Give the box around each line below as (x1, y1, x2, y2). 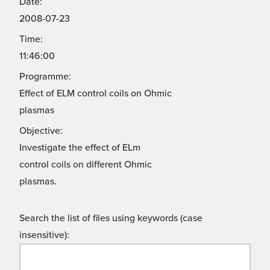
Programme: (19, 71, 71, 83)
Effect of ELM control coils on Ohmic (19, 87, 172, 100)
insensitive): (19, 229, 69, 242)
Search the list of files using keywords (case (19, 212, 202, 225)
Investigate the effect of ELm (19, 142, 140, 154)
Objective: (19, 125, 63, 137)
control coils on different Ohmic (19, 159, 152, 171)
